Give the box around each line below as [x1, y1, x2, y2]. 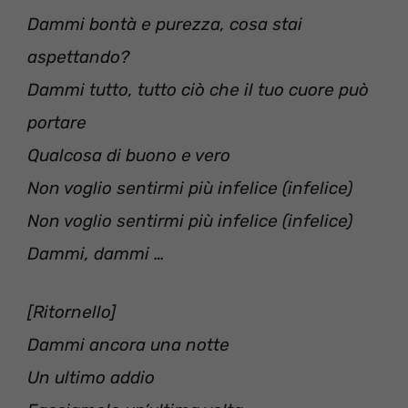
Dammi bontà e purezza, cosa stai [27, 13, 302, 35]
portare [27, 111, 87, 133]
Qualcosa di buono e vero [27, 144, 230, 166]
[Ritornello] [27, 301, 116, 323]
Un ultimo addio [27, 367, 155, 389]
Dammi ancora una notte [27, 334, 229, 356]
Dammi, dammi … [27, 242, 165, 264]
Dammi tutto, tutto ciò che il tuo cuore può [27, 78, 369, 100]
